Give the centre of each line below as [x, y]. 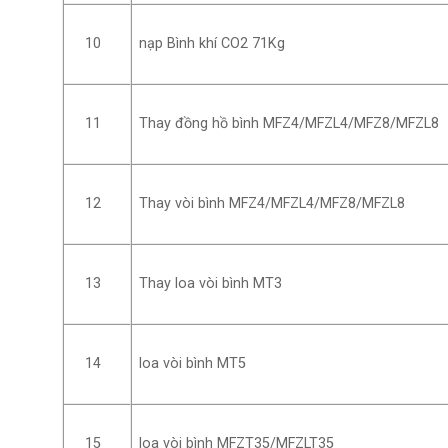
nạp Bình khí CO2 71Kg [212, 44]
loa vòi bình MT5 [193, 364]
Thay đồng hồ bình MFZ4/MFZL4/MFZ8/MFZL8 [289, 124]
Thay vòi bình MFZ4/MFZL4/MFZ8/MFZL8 [272, 204]
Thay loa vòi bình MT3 [211, 284]
